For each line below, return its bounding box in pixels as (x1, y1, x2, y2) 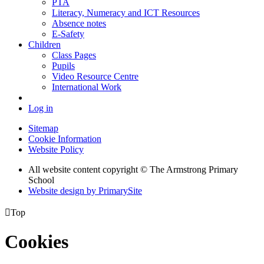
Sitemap (28, 123, 58, 133)
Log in (28, 103, 53, 113)
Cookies (5, 231, 68, 253)
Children (28, 39, 61, 49)
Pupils (52, 60, 75, 71)
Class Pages (52, 49, 96, 60)
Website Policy (28, 144, 84, 154)
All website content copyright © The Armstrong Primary (28, 164, 238, 174)
